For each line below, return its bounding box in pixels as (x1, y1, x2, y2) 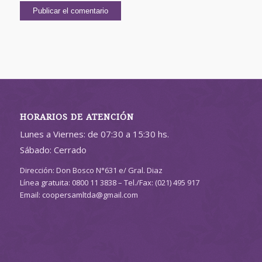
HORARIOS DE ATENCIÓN (19, 112, 134, 122)
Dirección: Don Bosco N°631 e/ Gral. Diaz (19, 165, 163, 176)
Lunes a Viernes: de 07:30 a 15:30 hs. (19, 128, 169, 140)
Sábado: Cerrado (19, 144, 87, 156)
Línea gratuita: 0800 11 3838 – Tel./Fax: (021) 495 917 (19, 177, 199, 188)
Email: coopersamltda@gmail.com (19, 189, 138, 201)
